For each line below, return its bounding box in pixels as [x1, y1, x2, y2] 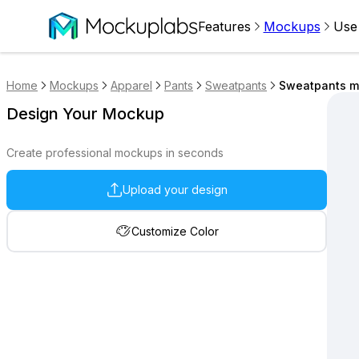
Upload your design [122, 183, 228, 197]
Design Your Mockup [6, 104, 164, 124]
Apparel [111, 79, 152, 92]
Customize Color [131, 224, 219, 238]
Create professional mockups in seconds [6, 145, 224, 159]
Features [197, 18, 251, 34]
